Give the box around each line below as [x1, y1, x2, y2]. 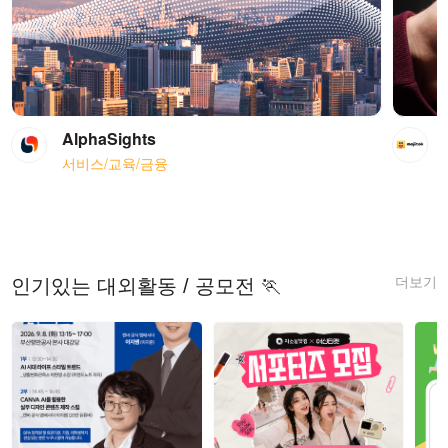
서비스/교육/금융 [62, 152, 173, 173]
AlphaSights [62, 126, 157, 150]
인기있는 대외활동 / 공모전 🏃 [11, 274, 282, 297]
